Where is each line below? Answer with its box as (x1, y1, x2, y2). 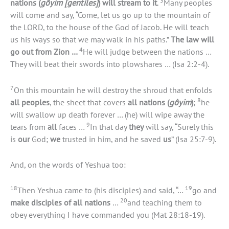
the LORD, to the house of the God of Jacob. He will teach (10, 21, 209, 33)
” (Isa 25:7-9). (171, 133, 216, 145)
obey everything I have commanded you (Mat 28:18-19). (10, 209, 205, 221)
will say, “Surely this (144, 121, 214, 132)
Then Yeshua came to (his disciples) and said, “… (17, 185, 185, 196)
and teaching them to (127, 197, 202, 209)
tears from (10, 121, 48, 132)
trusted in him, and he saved (62, 133, 163, 145)
